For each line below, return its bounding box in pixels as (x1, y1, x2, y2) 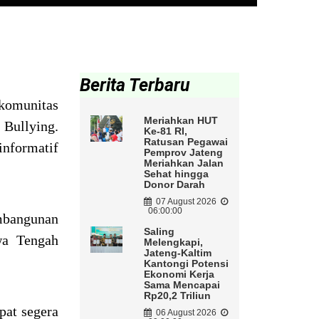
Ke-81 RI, (143, 125, 187, 137)
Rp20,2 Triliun (143, 290, 211, 302)
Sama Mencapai (143, 279, 220, 291)
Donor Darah (143, 179, 205, 191)
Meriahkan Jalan (143, 157, 224, 169)
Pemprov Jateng (143, 147, 223, 159)
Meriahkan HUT (143, 115, 218, 127)
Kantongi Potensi (143, 258, 229, 270)
